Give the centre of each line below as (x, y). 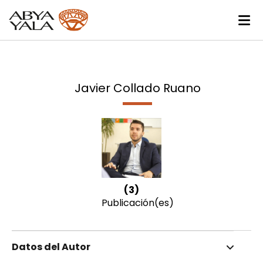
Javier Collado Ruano (137, 88)
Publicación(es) (138, 203)
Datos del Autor (51, 247)
